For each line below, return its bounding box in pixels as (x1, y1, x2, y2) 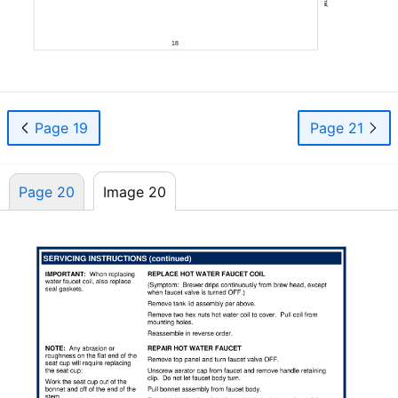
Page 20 (19, 182, 75, 201)
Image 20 (103, 182, 166, 201)
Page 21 (310, 118, 368, 137)
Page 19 (30, 118, 88, 137)
